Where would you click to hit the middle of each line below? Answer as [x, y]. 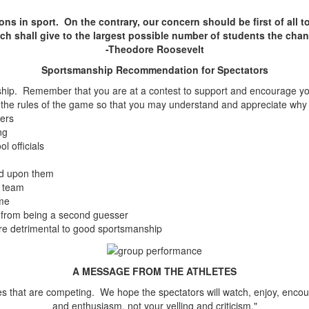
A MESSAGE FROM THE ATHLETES [154, 271]
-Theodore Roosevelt [154, 49]
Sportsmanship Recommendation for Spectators [154, 70]
